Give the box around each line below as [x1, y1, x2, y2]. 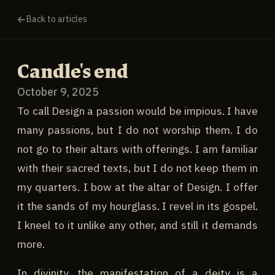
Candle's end [17, 58, 129, 83]
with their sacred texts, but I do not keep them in [17, 160, 258, 175]
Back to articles [26, 14, 88, 25]
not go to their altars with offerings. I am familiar [17, 141, 258, 156]
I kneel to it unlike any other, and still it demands [17, 217, 258, 232]
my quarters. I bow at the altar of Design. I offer [17, 179, 258, 194]
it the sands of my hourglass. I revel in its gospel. [17, 198, 258, 213]
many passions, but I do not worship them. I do [17, 122, 258, 137]
